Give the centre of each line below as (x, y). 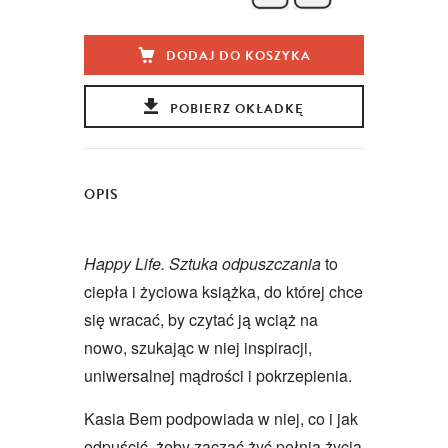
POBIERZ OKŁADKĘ (236, 108)
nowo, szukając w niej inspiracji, (198, 347)
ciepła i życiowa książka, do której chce (223, 291)
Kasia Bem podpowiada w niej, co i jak (221, 418)
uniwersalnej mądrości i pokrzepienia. (218, 375)
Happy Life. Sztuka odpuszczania (202, 263)
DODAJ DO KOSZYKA (238, 55)
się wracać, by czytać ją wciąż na (201, 319)
